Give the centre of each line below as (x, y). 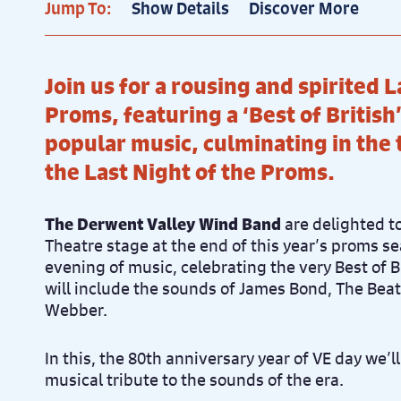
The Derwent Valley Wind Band (163, 224)
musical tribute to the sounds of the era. (194, 380)
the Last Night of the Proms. (190, 172)
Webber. (76, 310)
